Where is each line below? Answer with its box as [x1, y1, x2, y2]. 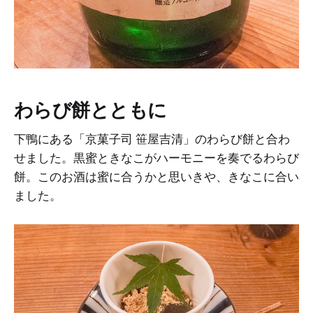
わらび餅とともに [14, 98, 167, 122]
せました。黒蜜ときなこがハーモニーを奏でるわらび [14, 150, 299, 166]
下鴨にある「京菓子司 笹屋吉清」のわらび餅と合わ [14, 131, 290, 147]
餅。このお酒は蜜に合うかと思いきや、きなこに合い [14, 169, 299, 185]
